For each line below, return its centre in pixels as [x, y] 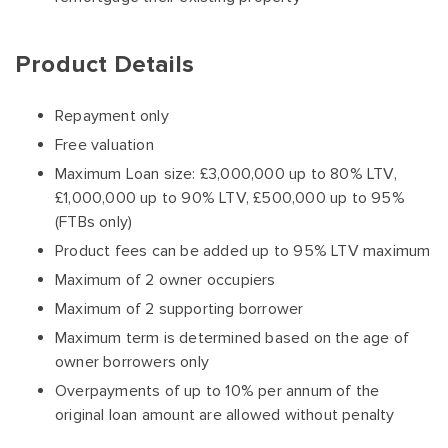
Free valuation [104, 145]
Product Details [104, 64]
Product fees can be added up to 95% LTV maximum [243, 251]
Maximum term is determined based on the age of [232, 338]
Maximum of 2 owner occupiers [165, 280]
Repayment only [112, 116]
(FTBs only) [94, 222]
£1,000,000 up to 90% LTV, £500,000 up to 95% [230, 198]
